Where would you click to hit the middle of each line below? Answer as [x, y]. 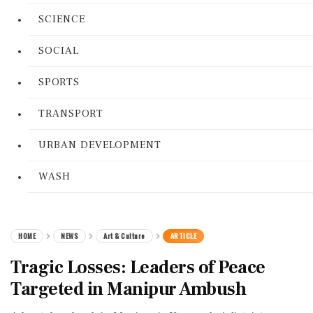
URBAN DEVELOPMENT [100, 145]
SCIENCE [62, 19]
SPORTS [59, 82]
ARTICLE [183, 236]
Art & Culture [124, 236]
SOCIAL [59, 51]
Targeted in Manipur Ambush [128, 289]
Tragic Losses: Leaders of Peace [138, 268]
